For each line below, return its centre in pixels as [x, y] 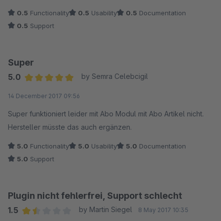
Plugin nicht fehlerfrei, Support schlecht [95, 196]
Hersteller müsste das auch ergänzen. [70, 127]
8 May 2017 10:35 [163, 210]
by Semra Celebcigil [114, 76]
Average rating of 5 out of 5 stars [83, 90]
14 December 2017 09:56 [44, 96]
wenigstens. [27, 6]
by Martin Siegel [105, 210]
